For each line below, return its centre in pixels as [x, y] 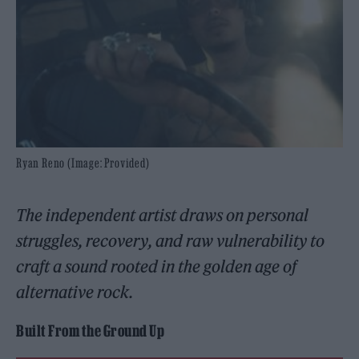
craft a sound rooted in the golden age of [157, 266]
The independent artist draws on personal [163, 215]
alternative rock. [75, 292]
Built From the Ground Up [90, 331]
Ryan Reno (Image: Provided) [83, 162]
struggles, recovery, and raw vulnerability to [171, 240]
